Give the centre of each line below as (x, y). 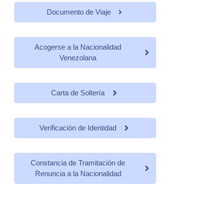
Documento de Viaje (79, 12)
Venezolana (78, 57)
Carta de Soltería (78, 92)
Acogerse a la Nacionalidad (78, 47)
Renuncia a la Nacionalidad (78, 173)
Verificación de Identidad (78, 127)
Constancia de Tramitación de (78, 163)
